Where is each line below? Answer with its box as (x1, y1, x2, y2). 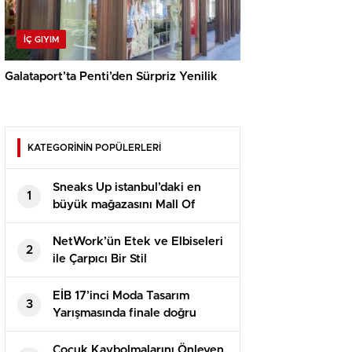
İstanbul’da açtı (53, 216, 135, 229)
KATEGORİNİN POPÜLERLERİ (27, 143, 161, 153)
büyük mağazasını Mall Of (53, 199, 196, 211)
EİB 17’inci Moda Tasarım (53, 290, 189, 302)
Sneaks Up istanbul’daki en (53, 181, 201, 194)
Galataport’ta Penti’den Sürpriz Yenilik (5, 71, 218, 83)
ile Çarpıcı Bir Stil (53, 253, 147, 266)
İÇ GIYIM (24, 35, 59, 45)
